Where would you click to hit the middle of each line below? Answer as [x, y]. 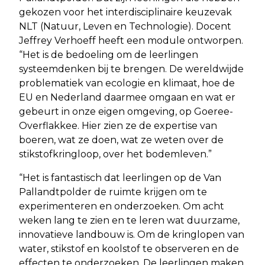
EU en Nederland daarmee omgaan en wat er [127, 97]
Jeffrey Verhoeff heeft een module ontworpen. [131, 40]
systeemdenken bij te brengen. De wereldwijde [131, 69]
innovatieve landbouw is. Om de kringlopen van [132, 234]
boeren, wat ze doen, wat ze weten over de [121, 140]
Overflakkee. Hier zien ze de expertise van [118, 125]
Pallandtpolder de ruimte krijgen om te [113, 192]
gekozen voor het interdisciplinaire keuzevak [125, 12]
